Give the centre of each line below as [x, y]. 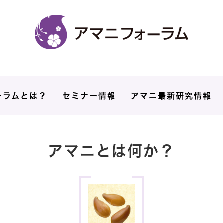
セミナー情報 [89, 95]
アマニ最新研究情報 [171, 95]
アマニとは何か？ [111, 151]
